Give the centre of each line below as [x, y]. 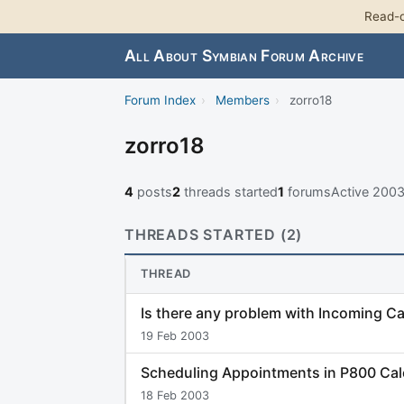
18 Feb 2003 [175, 395]
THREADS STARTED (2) [214, 235]
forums [308, 192]
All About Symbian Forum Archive [244, 56]
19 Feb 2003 [175, 335]
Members [242, 101]
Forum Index [160, 101]
